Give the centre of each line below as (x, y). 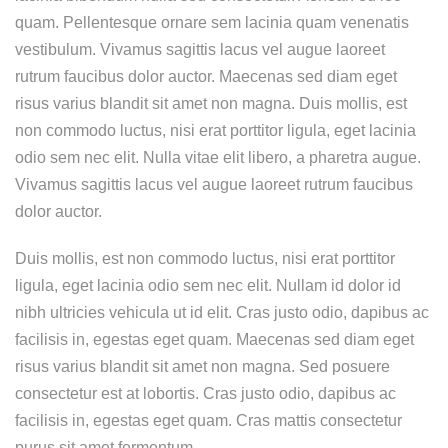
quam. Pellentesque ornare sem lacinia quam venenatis (212, 22)
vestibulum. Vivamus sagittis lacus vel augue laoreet (200, 49)
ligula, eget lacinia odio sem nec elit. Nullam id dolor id (208, 285)
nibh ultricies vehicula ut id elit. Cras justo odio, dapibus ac (222, 312)
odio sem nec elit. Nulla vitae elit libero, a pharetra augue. (218, 157)
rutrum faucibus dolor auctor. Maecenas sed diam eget (206, 76)
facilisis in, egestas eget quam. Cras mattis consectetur (208, 420)
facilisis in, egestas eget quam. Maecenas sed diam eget (214, 339)
